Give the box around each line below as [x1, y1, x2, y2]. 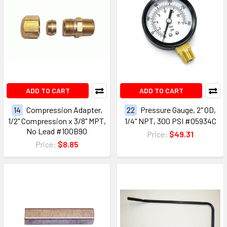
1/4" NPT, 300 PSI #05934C [124, 116, 216, 126]
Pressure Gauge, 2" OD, [140, 105, 216, 115]
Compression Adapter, [26, 105, 102, 115]
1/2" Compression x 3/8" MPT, [8, 116, 106, 126]
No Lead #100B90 [26, 126, 87, 136]
